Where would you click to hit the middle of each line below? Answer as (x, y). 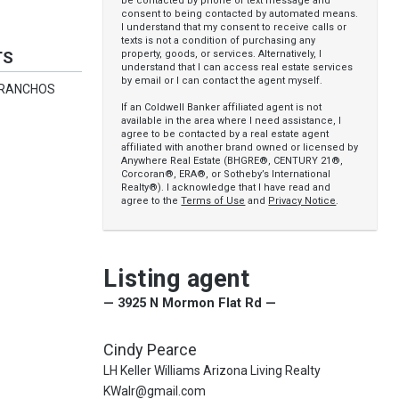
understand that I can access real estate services (237, 67)
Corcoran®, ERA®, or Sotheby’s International (226, 174)
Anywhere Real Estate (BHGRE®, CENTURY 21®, (232, 161)
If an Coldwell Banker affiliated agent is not (222, 107)
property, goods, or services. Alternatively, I (222, 54)
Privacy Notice (302, 201)
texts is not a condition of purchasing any (219, 41)
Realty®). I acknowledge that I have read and (226, 187)
